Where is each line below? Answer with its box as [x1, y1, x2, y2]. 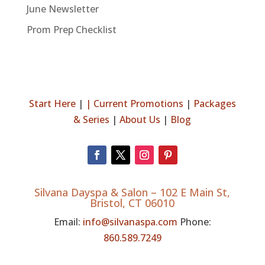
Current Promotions [93, 96, 183, 110]
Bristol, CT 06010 [90, 195, 175, 210]
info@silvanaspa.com [82, 215, 177, 228]
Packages [193, 96, 236, 110]
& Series [73, 112, 110, 126]
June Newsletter [26, 2, 99, 15]
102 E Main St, [160, 185, 231, 199]
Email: [53, 215, 83, 228]
